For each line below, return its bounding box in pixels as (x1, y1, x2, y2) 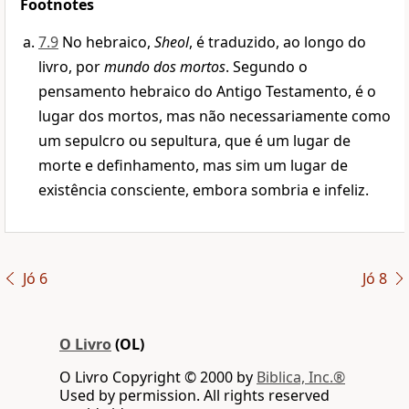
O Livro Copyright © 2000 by (59, 367, 257, 388)
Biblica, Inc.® (257, 367, 345, 388)
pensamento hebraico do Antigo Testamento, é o (38, 81, 376, 102)
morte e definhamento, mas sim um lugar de (38, 155, 348, 176)
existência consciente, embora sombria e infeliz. (38, 180, 369, 201)
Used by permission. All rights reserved (59, 385, 330, 406)
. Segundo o (225, 57, 308, 78)
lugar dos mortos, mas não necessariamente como (38, 106, 391, 127)
